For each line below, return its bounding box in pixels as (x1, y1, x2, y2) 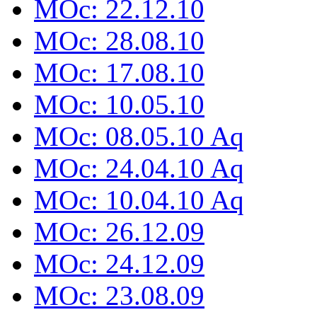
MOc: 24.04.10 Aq (34, 152, 244, 183)
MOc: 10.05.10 (34, 88, 204, 120)
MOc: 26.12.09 (34, 216, 204, 247)
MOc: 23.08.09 (34, 279, 204, 311)
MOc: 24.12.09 (34, 248, 204, 279)
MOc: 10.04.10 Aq (34, 184, 244, 215)
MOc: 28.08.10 (34, 25, 204, 56)
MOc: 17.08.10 (34, 57, 204, 88)
